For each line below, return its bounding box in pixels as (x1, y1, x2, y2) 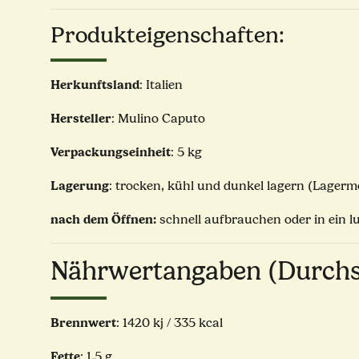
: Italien (139, 78, 183, 93)
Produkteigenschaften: (50, 22, 284, 49)
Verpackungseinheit (50, 144, 171, 160)
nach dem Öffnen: (50, 212, 156, 228)
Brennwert (50, 315, 116, 331)
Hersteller (50, 111, 111, 127)
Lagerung (50, 178, 109, 194)
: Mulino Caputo (111, 111, 205, 127)
